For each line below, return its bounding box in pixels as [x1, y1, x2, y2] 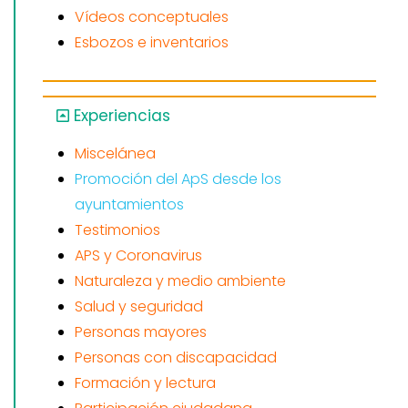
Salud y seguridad [75, 295, 203, 317]
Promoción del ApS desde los [75, 168, 281, 189]
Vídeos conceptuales [75, 5, 229, 27]
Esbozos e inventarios [75, 31, 229, 53]
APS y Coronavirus [75, 244, 202, 266]
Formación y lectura [75, 372, 216, 393]
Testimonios [75, 219, 160, 240]
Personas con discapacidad [75, 346, 277, 368]
